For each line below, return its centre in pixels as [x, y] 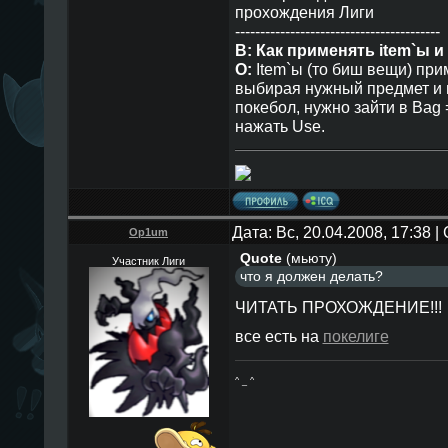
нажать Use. [279, 125]
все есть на [278, 336]
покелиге [355, 336]
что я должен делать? [311, 276]
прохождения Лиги [304, 11]
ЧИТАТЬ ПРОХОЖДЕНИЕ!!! [338, 306]
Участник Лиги [148, 261]
